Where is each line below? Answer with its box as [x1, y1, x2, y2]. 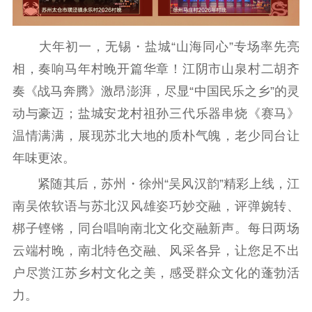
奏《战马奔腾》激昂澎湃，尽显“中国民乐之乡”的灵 [12, 84, 300, 99]
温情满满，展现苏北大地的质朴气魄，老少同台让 [12, 129, 300, 143]
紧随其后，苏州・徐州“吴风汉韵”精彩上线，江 [12, 176, 300, 191]
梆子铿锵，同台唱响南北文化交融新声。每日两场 [12, 221, 300, 235]
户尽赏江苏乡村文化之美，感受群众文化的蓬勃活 [12, 265, 300, 280]
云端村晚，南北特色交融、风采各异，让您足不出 [12, 243, 300, 258]
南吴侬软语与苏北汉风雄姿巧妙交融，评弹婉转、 [12, 198, 300, 213]
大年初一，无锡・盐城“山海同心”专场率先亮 [12, 40, 300, 54]
